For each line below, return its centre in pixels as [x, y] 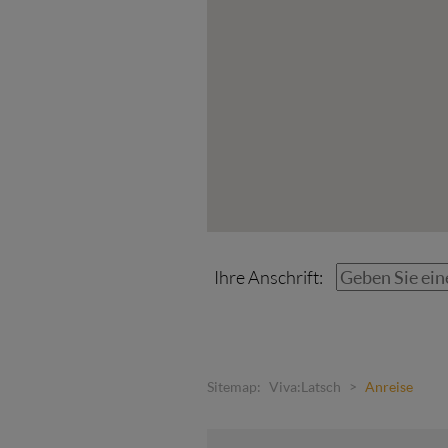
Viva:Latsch [305, 386]
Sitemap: [235, 386]
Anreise [389, 386]
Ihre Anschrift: [269, 277]
